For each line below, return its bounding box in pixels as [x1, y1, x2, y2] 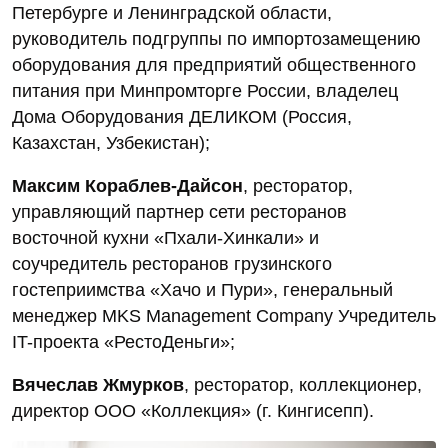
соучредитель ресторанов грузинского [12, 253, 332, 274]
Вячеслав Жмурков [12, 374, 184, 395]
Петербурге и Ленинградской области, [12, 2, 332, 23]
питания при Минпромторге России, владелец [12, 80, 398, 101]
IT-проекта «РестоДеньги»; [12, 331, 235, 352]
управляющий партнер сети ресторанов [12, 201, 347, 222]
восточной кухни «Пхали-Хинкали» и [12, 227, 319, 248]
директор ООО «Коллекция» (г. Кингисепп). [12, 400, 374, 421]
